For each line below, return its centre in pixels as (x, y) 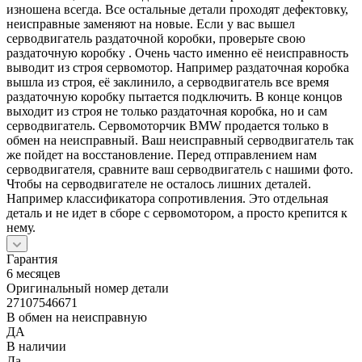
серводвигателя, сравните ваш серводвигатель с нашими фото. (180, 169)
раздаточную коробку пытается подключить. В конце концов (175, 96)
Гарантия (32, 259)
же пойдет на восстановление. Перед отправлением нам (162, 154)
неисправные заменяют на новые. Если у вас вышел (151, 23)
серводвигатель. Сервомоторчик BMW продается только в (168, 125)
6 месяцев (34, 273)
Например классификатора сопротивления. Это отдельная (167, 198)
